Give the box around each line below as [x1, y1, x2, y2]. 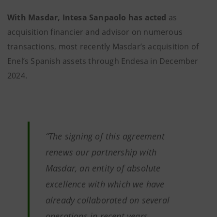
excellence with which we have [45, 178, 165, 190]
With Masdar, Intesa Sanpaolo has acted [7, 12, 169, 23]
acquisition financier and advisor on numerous [7, 27, 183, 37]
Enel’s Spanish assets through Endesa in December [7, 56, 199, 66]
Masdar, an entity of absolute [45, 162, 161, 174]
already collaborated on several [45, 194, 170, 206]
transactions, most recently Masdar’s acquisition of [7, 41, 199, 52]
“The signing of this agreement [45, 130, 165, 142]
